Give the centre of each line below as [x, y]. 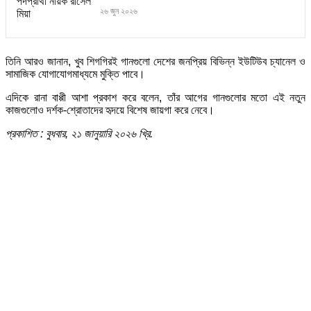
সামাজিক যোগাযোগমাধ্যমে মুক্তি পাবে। [75, 74]
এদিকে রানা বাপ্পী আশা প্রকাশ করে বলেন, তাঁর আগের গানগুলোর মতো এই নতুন [155, 98]
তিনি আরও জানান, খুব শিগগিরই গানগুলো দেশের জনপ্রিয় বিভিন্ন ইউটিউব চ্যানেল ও [155, 62]
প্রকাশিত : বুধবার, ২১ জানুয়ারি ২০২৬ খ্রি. [79, 134]
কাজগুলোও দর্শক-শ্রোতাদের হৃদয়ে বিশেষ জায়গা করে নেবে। [110, 110]
